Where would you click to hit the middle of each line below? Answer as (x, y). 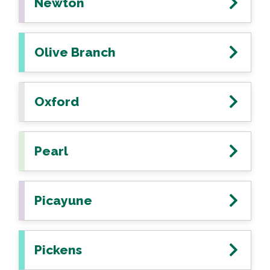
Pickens (58, 250)
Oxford (57, 102)
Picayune (63, 200)
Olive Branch (75, 52)
